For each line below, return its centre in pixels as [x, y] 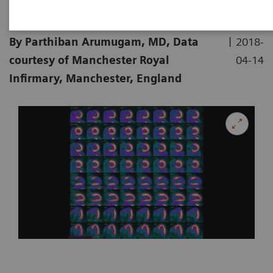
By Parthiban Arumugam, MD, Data [104, 42]
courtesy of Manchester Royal [89, 60]
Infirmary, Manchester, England [95, 78]
